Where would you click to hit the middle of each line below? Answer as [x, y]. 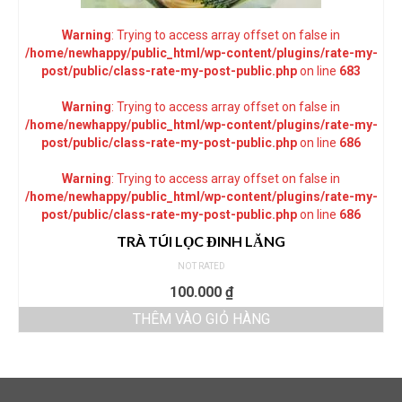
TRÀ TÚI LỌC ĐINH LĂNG [201, 240]
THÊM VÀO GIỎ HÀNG [201, 319]
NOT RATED [201, 266]
